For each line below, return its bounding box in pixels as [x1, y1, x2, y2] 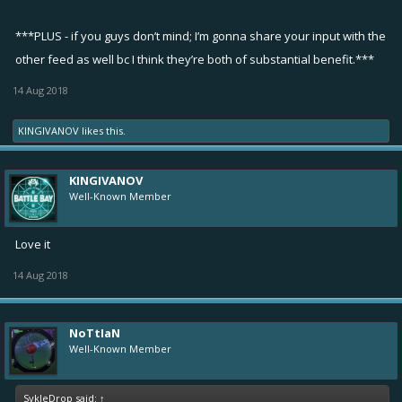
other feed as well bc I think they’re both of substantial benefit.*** [15, 51, 374, 67]
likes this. [79, 124, 126, 137]
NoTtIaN [69, 325, 120, 341]
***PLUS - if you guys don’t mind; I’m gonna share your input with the [15, 28, 386, 44]
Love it [15, 236, 50, 252]
